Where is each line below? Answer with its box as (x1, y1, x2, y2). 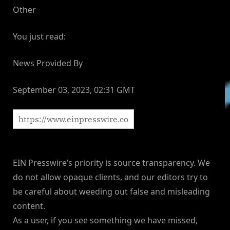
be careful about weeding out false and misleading (13, 186, 210, 198)
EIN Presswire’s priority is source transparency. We (13, 157, 210, 169)
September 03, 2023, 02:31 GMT (13, 84, 135, 96)
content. (13, 200, 45, 212)
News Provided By (13, 57, 83, 69)
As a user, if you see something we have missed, (13, 215, 198, 226)
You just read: (13, 31, 66, 43)
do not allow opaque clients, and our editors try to (13, 171, 208, 183)
